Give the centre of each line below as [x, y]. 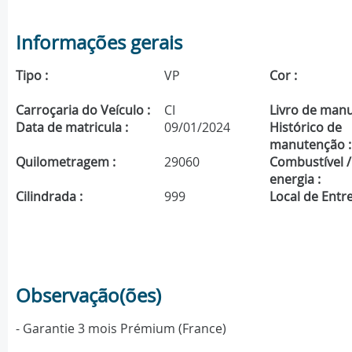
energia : [295, 180]
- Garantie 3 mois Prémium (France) [121, 329]
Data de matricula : [72, 128]
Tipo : [32, 76]
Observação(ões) [88, 296]
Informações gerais [99, 43]
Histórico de [306, 128]
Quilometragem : [66, 162]
